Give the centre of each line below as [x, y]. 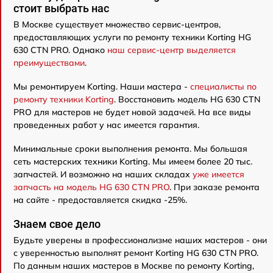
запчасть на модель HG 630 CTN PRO [91, 187]
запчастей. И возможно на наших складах [103, 175]
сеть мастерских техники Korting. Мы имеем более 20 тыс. [133, 162]
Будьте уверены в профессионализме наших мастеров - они [140, 240]
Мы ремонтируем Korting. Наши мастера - [102, 87]
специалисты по [223, 87]
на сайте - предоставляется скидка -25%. [100, 200]
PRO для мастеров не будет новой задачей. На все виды [132, 112]
